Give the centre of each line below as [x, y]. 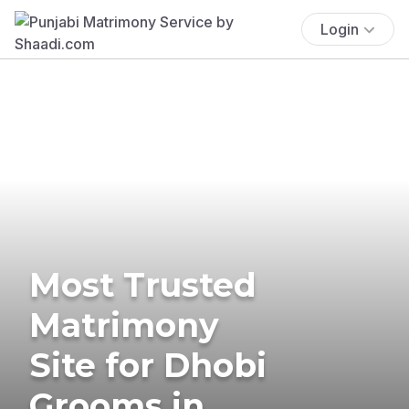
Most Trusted [143, 284]
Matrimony [124, 325]
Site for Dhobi [148, 365]
